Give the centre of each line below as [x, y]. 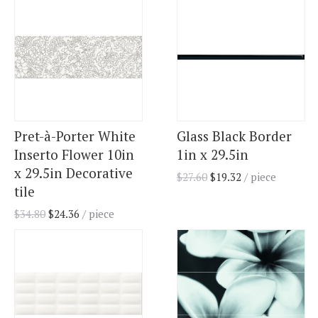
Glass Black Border [234, 136]
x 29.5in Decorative [73, 173]
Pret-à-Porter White [75, 136]
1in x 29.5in [213, 155]
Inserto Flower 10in [74, 155]
